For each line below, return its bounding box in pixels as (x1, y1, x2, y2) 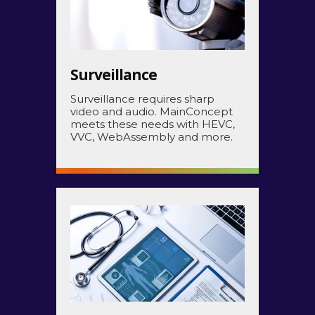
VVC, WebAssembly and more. (70, 129, 233, 143)
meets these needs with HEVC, (70, 117, 235, 131)
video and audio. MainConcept (70, 104, 233, 118)
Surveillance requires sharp (70, 91, 214, 105)
